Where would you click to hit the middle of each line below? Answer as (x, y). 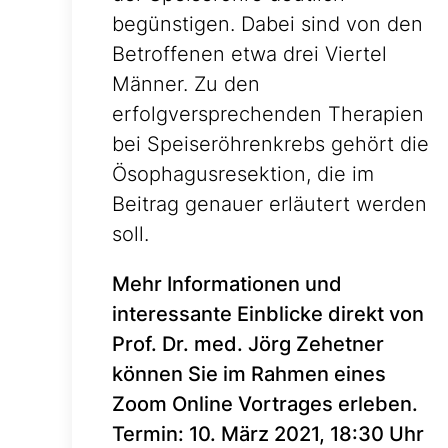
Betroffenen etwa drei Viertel (249, 54)
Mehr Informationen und (227, 284)
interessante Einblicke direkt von (268, 314)
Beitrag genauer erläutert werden (269, 204)
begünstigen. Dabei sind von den (267, 24)
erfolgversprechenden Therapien (268, 114)
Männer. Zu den (186, 84)
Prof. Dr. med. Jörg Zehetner (248, 344)
